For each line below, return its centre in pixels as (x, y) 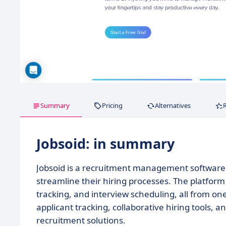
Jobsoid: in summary (105, 144)
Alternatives (173, 106)
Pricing (112, 106)
